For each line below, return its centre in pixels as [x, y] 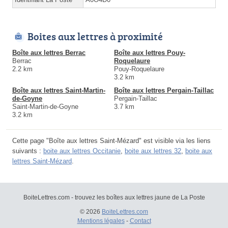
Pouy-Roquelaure [139, 69]
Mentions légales [101, 221]
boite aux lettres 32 [153, 151]
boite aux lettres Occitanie [82, 151]
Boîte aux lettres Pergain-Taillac [164, 90]
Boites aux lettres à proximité [95, 36]
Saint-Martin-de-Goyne [45, 106]
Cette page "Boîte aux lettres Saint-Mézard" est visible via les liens [111, 140]
